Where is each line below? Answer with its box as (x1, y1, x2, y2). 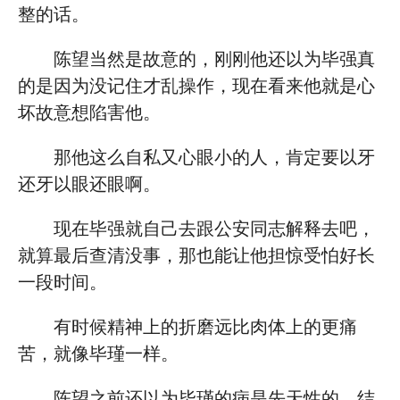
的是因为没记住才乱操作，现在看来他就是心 (18, 76, 375, 96)
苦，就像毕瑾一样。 (18, 344, 179, 363)
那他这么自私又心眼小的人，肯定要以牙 (54, 147, 375, 167)
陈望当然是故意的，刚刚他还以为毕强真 (54, 49, 375, 69)
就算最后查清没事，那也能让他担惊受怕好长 (18, 246, 375, 265)
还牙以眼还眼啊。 (18, 174, 161, 194)
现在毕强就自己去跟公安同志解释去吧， (54, 219, 375, 238)
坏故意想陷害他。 (18, 103, 161, 122)
